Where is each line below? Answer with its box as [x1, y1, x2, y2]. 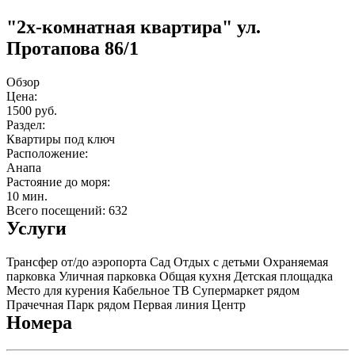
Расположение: [6, 146, 88, 160]
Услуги [6, 217, 67, 239]
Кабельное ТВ [113, 283, 189, 297]
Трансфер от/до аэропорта [6, 254, 147, 269]
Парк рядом [67, 297, 130, 311]
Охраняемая [263, 254, 328, 269]
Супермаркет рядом [193, 283, 300, 297]
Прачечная [6, 297, 63, 311]
